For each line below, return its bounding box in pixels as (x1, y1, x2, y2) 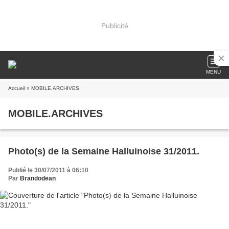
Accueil (8, 85, 25, 91)
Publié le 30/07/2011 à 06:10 (8, 167, 88, 174)
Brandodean (20, 175, 56, 182)
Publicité (101, 21, 128, 30)
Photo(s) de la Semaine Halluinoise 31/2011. (8, 146, 199, 156)
